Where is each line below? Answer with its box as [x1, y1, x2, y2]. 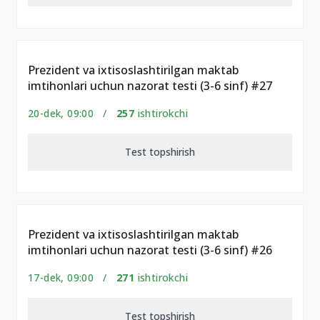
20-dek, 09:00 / [28, 106, 116, 120]
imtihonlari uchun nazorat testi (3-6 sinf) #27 [28, 78, 272, 94]
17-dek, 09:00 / [28, 271, 116, 284]
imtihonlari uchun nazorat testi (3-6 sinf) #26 [28, 242, 272, 258]
